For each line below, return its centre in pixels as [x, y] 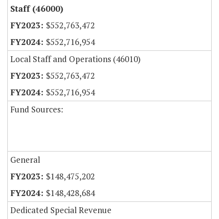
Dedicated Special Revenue [61, 210]
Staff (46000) [37, 9]
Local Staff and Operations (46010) [76, 59]
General [25, 160]
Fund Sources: [37, 109]
